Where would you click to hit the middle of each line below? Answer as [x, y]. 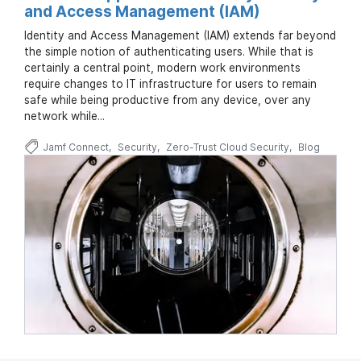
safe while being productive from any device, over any [168, 100]
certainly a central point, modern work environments [162, 68]
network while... [64, 116]
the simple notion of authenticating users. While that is [169, 52]
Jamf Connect [75, 147]
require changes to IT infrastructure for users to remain [170, 84]
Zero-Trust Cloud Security [227, 147]
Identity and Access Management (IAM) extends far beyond [180, 36]
